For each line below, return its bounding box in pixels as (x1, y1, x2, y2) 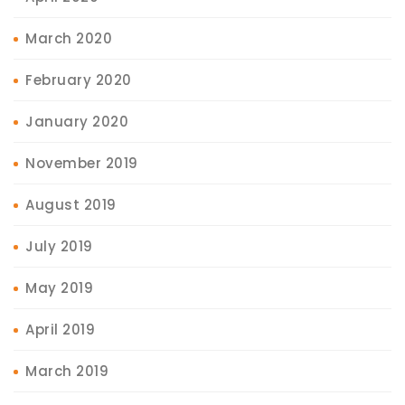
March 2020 (25, 28, 112, 48)
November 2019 (25, 153, 138, 173)
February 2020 (25, 70, 132, 89)
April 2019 (25, 319, 95, 339)
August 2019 (25, 194, 117, 214)
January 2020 (25, 111, 128, 131)
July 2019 (25, 236, 93, 256)
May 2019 (25, 278, 93, 297)
